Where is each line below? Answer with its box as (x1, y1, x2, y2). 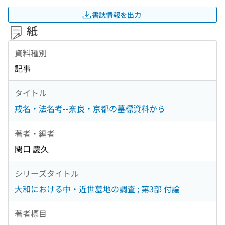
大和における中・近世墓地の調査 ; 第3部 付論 (15, 183, 180, 195)
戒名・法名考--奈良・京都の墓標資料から (15, 102, 165, 115)
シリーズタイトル (15, 167, 79, 179)
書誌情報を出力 (92, 9, 141, 20)
